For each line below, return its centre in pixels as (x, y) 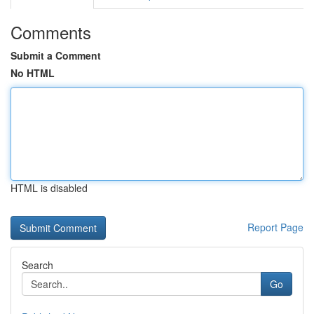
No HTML (33, 73)
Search (37, 265)
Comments (51, 32)
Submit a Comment (56, 55)
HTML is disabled (49, 188)
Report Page (275, 227)
